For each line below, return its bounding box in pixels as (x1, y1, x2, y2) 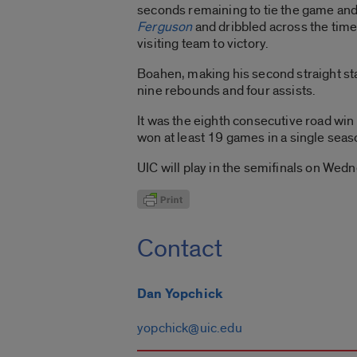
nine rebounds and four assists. (137, 81, 316, 99)
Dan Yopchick (137, 285, 224, 304)
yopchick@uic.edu (137, 320, 242, 337)
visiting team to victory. (137, 34, 269, 52)
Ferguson (137, 18, 193, 35)
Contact (137, 233, 222, 265)
